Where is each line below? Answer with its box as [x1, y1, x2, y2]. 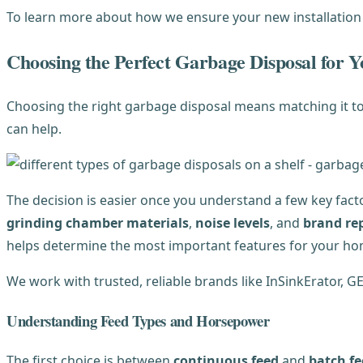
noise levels [195, 214, 270, 233]
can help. [6, 120, 62, 139]
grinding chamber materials [6, 214, 189, 233]
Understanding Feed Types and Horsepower [6, 309, 270, 331]
